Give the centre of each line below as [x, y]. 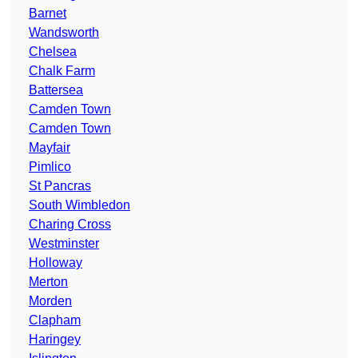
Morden [50, 301]
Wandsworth [64, 33]
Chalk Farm [62, 71]
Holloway [56, 263]
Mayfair [50, 148]
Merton [48, 282]
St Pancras [60, 186]
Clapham [55, 320]
